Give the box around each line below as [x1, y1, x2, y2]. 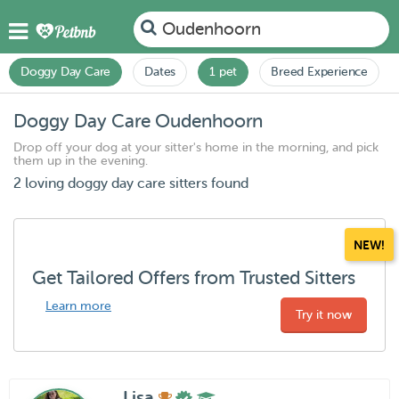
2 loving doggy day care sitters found [13, 175, 248, 191]
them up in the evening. [13, 154, 148, 167]
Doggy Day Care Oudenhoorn [13, 110, 263, 132]
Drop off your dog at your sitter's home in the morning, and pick [13, 141, 379, 154]
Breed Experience [271, 65, 368, 78]
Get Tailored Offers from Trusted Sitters [32, 267, 355, 289]
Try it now [296, 308, 352, 322]
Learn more [45, 299, 111, 313]
